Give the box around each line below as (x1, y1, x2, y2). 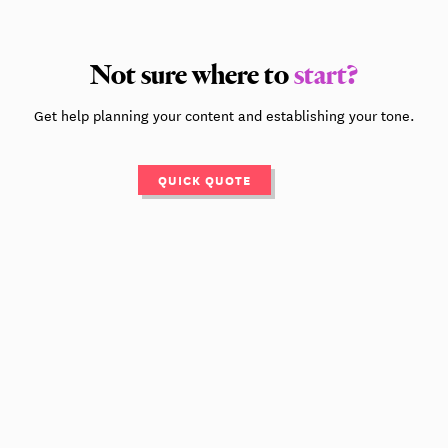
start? (293, 57, 359, 94)
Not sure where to (89, 57, 294, 94)
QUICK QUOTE (157, 169, 251, 191)
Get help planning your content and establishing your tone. (33, 104, 415, 127)
